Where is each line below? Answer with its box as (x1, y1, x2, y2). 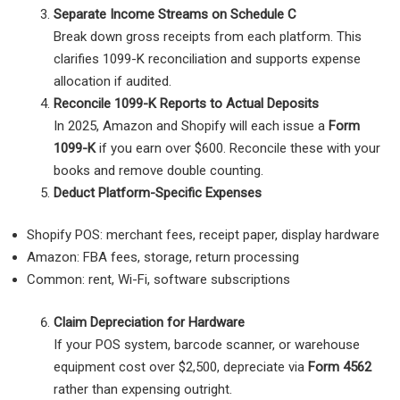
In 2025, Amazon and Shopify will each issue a (54, 117, 329, 134)
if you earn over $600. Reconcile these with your (96, 139, 380, 156)
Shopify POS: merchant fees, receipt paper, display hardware (27, 227, 379, 244)
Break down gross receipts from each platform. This (54, 28, 362, 45)
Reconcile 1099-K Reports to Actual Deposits (54, 95, 319, 112)
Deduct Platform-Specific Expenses (54, 184, 262, 201)
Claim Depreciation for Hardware (54, 313, 245, 330)
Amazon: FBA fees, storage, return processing (27, 249, 299, 266)
